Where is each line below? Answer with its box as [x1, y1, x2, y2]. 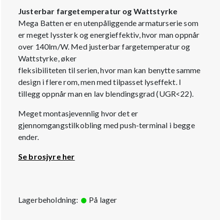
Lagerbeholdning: [18, 195, 80, 204]
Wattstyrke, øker [18, 54, 77, 63]
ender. [18, 132, 39, 141]
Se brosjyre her [18, 152, 75, 161]
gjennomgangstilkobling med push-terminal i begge [18, 120, 195, 130]
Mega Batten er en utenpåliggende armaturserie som [18, 18, 198, 27]
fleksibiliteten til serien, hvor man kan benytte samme [18, 65, 201, 75]
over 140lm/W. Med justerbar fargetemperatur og [18, 42, 191, 51]
